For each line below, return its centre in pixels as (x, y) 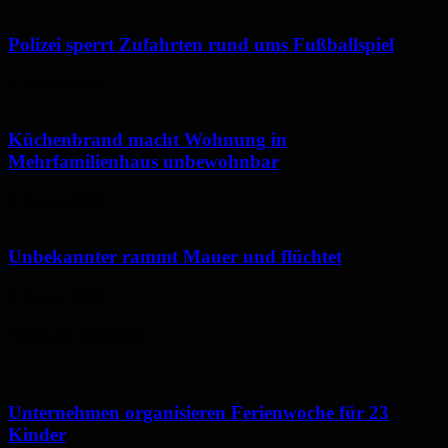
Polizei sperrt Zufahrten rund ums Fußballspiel (201, 44)
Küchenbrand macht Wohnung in (147, 140)
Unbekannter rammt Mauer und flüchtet (175, 257)
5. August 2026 (56, 296)
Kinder (37, 435)
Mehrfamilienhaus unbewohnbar (143, 162)
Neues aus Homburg (77, 335)
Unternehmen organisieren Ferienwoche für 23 (198, 413)
